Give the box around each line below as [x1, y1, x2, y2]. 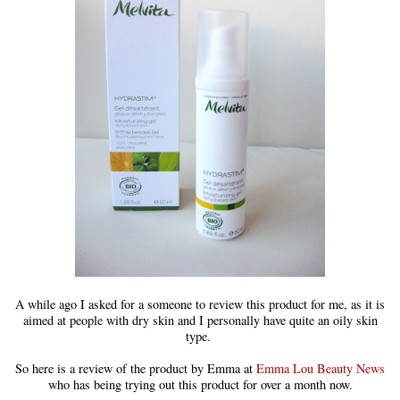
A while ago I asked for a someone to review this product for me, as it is [15, 296, 385, 313]
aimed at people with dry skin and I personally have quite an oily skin [22, 312, 378, 329]
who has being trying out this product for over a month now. [47, 376, 353, 394]
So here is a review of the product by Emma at [15, 360, 256, 378]
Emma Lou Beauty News [256, 360, 385, 378]
